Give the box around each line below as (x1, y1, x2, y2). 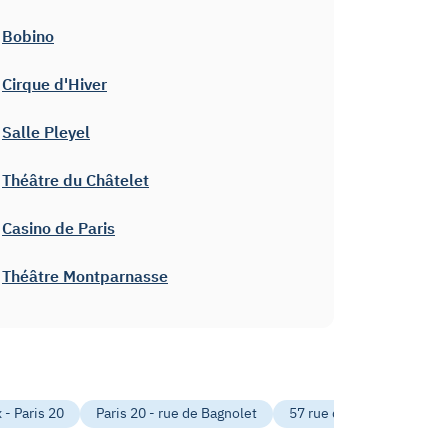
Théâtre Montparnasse (2, 265, 168, 286)
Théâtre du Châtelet (2, 169, 149, 190)
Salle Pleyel (2, 121, 90, 142)
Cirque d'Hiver (2, 73, 107, 94)
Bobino (2, 25, 54, 46)
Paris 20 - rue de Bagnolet (96, 404, 257, 423)
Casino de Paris (2, 217, 115, 238)
